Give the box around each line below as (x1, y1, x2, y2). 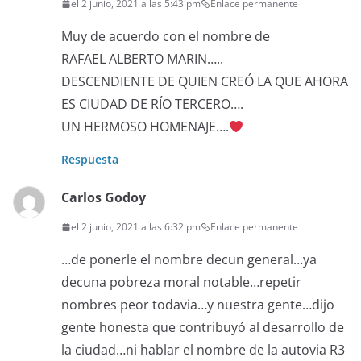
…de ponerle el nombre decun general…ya (61, 251, 317, 268)
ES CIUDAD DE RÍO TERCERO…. (61, 95, 243, 113)
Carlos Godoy (61, 189, 146, 206)
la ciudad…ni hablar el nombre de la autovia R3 (61, 341, 345, 359)
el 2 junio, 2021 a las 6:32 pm (71, 220, 201, 234)
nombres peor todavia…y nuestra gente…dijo (61, 296, 334, 313)
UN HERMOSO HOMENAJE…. (61, 118, 229, 135)
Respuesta (61, 151, 118, 167)
